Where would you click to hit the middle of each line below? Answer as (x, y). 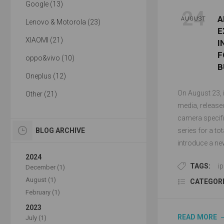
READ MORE (197, 217)
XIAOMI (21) (44, 40)
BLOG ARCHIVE (60, 130)
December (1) (45, 167)
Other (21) (41, 94)
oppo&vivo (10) (50, 58)
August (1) (41, 180)
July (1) (36, 218)
